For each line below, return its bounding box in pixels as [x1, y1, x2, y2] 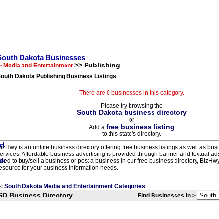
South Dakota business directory [76, 109, 187, 116]
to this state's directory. [102, 131, 161, 137]
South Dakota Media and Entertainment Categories [4, 183, 145, 190]
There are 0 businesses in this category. [79, 89, 184, 96]
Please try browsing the [100, 102, 163, 109]
